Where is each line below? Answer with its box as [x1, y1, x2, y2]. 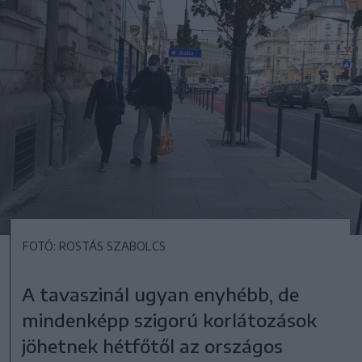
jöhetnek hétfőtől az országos [22, 335, 284, 357]
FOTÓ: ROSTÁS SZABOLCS [23, 239, 166, 253]
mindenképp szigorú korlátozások [22, 309, 318, 331]
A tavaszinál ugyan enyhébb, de [22, 283, 300, 305]
